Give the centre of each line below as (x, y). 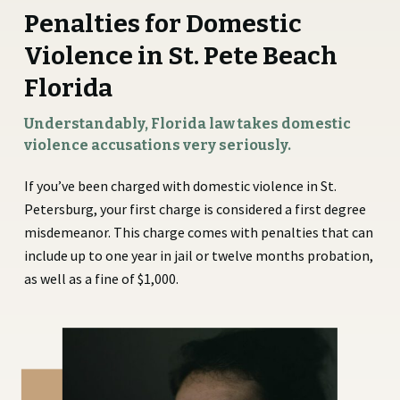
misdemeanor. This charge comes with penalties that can (198, 232)
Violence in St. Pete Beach (180, 55)
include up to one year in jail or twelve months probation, (198, 255)
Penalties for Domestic (162, 23)
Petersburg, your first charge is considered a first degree (195, 208)
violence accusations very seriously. (157, 145)
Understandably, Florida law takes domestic (187, 123)
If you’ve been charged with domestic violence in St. (180, 185)
